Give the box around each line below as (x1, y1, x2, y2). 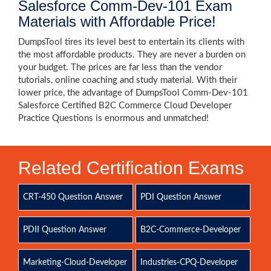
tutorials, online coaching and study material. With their (18, 76, 237, 85)
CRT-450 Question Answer (23, 193, 123, 201)
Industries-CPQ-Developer (140, 258, 238, 267)
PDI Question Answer (140, 193, 221, 201)
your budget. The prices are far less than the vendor (18, 63, 222, 72)
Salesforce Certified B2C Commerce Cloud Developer (18, 101, 232, 110)
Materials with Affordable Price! (18, 13, 216, 30)
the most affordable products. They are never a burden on (18, 50, 246, 59)
